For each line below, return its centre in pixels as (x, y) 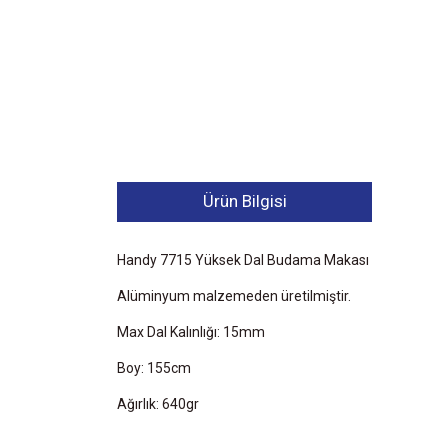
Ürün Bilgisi (244, 201)
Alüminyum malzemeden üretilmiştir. (234, 295)
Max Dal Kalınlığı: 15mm (191, 331)
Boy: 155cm (154, 367)
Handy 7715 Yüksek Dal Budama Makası (243, 259)
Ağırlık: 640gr (158, 403)
